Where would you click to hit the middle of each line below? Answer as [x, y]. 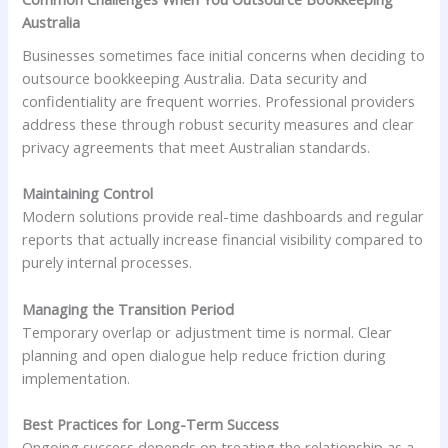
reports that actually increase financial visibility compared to [223, 239]
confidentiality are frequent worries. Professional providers [219, 101]
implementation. [76, 377]
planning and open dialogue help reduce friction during [204, 354]
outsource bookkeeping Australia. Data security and [195, 78]
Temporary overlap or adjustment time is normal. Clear [207, 331]
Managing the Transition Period [128, 308]
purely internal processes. [107, 262]
